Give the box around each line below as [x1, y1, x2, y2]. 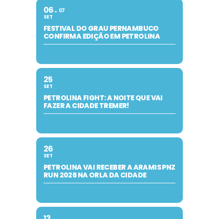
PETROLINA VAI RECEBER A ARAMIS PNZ [44, 162, 175, 172]
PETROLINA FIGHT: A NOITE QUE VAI [44, 92, 163, 103]
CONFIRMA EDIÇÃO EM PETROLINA [44, 31, 160, 41]
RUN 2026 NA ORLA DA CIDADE [44, 170, 147, 180]
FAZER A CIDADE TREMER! [44, 100, 129, 110]
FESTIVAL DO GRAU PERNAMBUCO [44, 23, 159, 33]
